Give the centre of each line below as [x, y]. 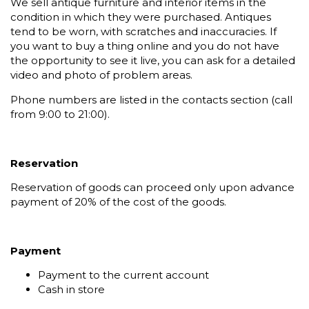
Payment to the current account [123, 275]
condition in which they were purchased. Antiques [141, 17]
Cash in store [71, 290]
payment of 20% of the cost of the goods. [118, 201]
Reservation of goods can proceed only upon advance [152, 187]
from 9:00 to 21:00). [60, 114]
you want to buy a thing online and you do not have [145, 46]
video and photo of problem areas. [101, 75]
